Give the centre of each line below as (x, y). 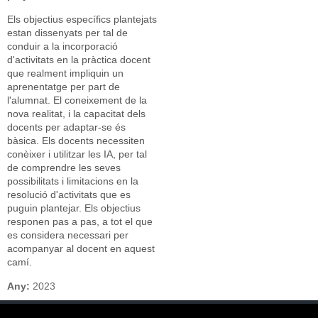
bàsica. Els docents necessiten (76, 141)
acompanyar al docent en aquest (81, 248)
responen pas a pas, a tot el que (80, 221)
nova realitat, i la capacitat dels (76, 114)
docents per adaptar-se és (66, 127)
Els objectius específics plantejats (82, 19)
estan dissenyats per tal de (67, 33)
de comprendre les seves (64, 168)
